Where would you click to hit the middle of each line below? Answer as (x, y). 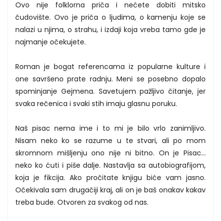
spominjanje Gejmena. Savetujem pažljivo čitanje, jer (110, 91)
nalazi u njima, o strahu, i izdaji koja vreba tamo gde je (110, 29)
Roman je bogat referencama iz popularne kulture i (110, 66)
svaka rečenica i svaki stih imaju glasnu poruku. (96, 103)
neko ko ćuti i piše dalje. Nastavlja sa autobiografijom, (110, 165)
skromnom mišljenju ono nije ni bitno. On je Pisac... (110, 153)
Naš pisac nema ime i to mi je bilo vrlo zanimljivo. (110, 128)
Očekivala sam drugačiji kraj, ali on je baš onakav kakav (110, 190)
